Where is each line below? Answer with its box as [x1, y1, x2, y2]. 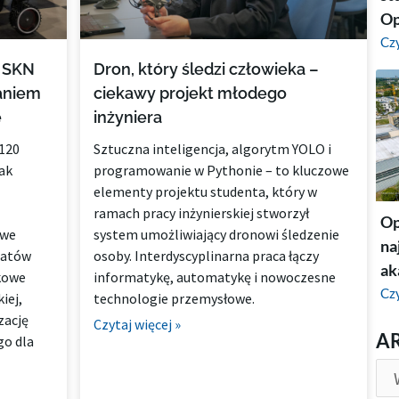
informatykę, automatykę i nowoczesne [94, 267, 337, 286]
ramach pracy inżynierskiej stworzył [94, 203, 310, 222]
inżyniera [94, 107, 163, 126]
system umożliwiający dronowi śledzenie [94, 224, 340, 243]
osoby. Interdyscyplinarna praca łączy [94, 246, 320, 265]
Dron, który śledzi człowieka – [94, 59, 320, 78]
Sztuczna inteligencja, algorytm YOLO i [94, 139, 332, 158]
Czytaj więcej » [94, 314, 182, 333]
